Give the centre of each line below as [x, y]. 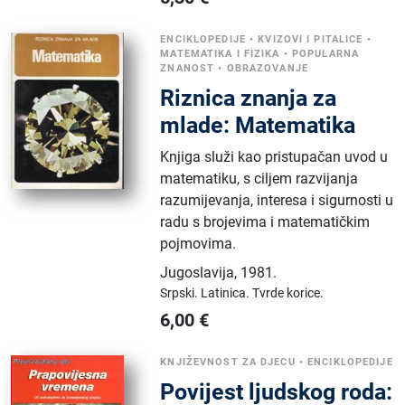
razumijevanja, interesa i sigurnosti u [277, 200]
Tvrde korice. [288, 292]
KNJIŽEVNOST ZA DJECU [228, 362]
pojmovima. [198, 243]
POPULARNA [325, 53]
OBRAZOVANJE [267, 68]
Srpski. [181, 292]
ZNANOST [188, 68]
